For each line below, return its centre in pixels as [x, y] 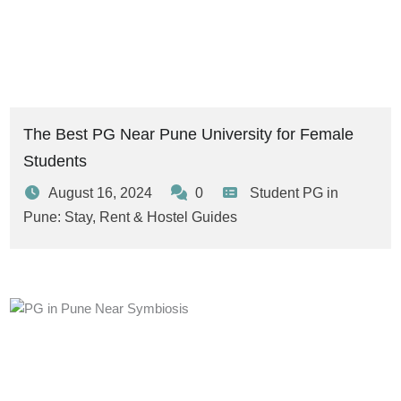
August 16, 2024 [100, 192]
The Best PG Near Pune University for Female [188, 134]
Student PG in [294, 192]
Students [55, 161]
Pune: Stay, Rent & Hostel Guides [130, 217]
